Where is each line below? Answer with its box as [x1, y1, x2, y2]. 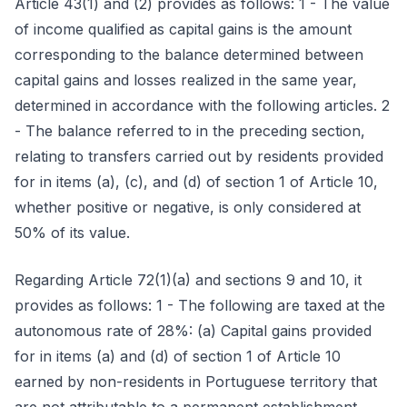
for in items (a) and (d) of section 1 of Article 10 [15, 347, 341, 365]
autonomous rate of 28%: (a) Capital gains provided [15, 322, 372, 340]
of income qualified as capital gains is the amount [15, 20, 352, 38]
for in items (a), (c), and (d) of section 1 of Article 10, [15, 173, 378, 191]
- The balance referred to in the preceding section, [15, 122, 365, 140]
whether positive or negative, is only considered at [15, 198, 361, 216]
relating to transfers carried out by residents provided [15, 147, 383, 165]
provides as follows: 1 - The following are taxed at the [15, 296, 385, 314]
